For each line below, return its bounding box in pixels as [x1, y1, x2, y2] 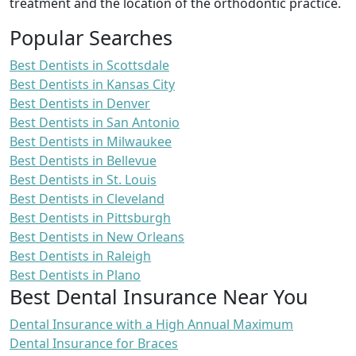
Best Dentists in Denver [10, 95, 150, 113]
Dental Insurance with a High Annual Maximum [10, 315, 293, 334]
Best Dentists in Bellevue [10, 152, 157, 170]
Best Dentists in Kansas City [10, 75, 175, 94]
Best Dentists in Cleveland [10, 190, 164, 208]
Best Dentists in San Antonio [10, 114, 180, 132]
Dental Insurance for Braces [10, 335, 178, 353]
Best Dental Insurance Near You [10, 283, 308, 311]
